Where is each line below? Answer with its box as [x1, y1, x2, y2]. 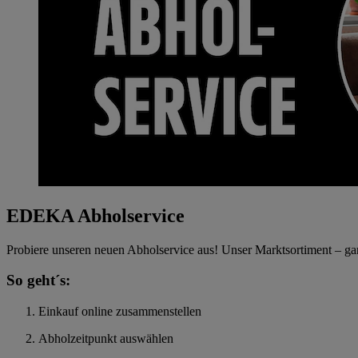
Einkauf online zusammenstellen [38, 304, 201, 319]
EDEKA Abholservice [6, 205, 185, 226]
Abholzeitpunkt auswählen [38, 332, 173, 346]
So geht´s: [6, 272, 70, 289]
